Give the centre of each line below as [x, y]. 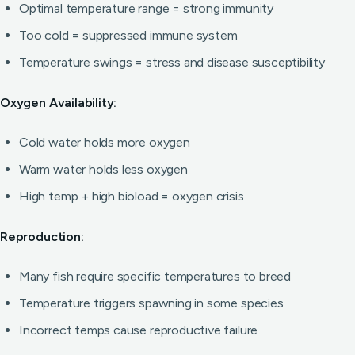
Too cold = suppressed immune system [128, 35]
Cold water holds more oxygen [105, 142]
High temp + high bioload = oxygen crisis [132, 196]
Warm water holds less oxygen [103, 169]
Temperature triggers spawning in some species [151, 303]
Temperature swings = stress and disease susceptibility [172, 62]
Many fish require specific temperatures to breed [155, 276]
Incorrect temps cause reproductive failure [139, 330]
